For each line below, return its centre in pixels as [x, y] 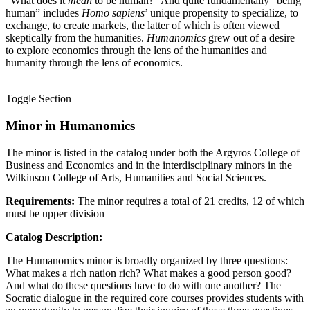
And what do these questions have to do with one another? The [143, 285]
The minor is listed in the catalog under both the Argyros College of [153, 152]
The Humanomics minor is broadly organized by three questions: [147, 260]
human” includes [42, 13]
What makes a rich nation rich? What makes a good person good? [148, 273]
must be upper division [55, 213]
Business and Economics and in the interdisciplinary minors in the [149, 165]
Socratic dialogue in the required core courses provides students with [155, 298]
